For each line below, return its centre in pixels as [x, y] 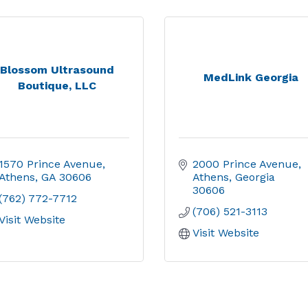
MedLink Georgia [251, 77]
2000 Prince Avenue [245, 164]
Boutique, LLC [57, 85]
